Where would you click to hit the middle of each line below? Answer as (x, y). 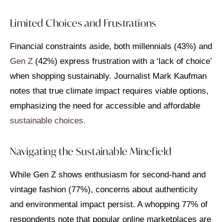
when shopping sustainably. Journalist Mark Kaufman (108, 76)
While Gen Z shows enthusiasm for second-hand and (108, 174)
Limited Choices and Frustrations (83, 23)
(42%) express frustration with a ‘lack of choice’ (122, 61)
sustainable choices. (48, 121)
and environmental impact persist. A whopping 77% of (109, 204)
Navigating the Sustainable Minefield (91, 151)
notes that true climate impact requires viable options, (109, 91)
